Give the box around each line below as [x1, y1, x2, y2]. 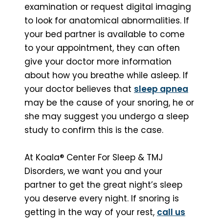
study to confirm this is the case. [24, 124, 163, 136]
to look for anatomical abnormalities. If [24, 14, 189, 26]
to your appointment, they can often [24, 42, 180, 54]
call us [157, 206, 185, 218]
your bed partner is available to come [24, 28, 185, 40]
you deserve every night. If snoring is [24, 192, 179, 204]
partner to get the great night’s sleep [24, 178, 182, 191]
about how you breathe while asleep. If [24, 69, 188, 81]
